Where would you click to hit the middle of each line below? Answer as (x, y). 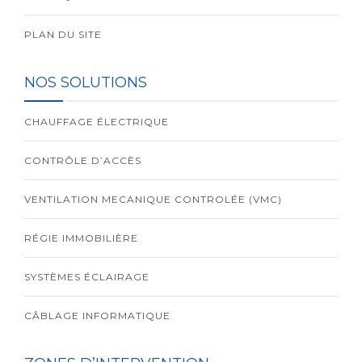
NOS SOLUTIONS (86, 83)
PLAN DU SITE (63, 35)
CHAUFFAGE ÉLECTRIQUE (97, 122)
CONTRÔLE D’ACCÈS (83, 161)
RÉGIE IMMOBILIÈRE (81, 238)
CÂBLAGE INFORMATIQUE (97, 316)
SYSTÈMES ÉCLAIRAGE (87, 277)
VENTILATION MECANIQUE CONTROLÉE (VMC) (153, 200)
